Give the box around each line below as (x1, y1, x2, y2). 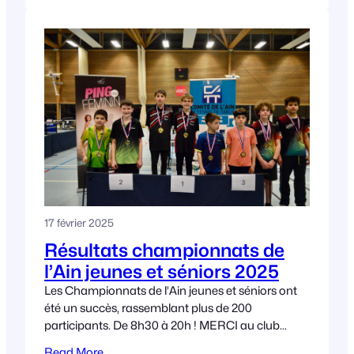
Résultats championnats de (44, 239, 284, 262)
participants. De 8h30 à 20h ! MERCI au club (44, 318, 280, 333)
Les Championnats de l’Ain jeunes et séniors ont (44, 284, 297, 298)
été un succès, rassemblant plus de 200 (44, 301, 252, 315)
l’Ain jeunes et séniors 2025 (44, 261, 279, 283)
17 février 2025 (44, 217, 114, 230)
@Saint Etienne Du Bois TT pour (44, 336, 214, 350)
